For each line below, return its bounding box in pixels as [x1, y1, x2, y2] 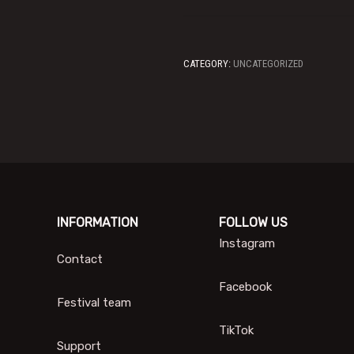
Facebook [219, 280, 272, 294]
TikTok [219, 323, 254, 337]
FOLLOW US [219, 215, 288, 230]
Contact [57, 252, 103, 266]
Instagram [219, 236, 275, 250]
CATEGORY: [183, 58, 233, 70]
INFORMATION [57, 215, 138, 230]
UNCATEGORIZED [233, 58, 303, 70]
